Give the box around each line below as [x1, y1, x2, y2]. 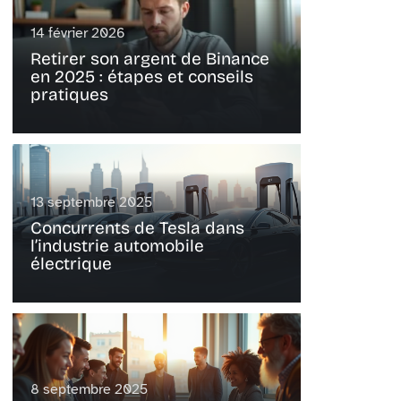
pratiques [30, 84, 108, 106]
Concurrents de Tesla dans [30, 218, 244, 239]
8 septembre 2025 [30, 380, 148, 399]
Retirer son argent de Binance [30, 48, 269, 70]
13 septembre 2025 [30, 193, 152, 212]
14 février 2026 [30, 24, 125, 43]
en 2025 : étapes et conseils [30, 66, 253, 88]
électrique [30, 253, 112, 275]
